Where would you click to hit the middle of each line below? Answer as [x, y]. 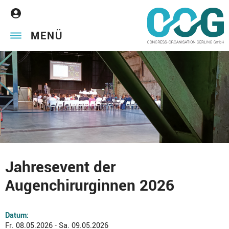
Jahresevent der [60, 167]
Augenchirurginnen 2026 [90, 186]
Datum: [17, 215]
